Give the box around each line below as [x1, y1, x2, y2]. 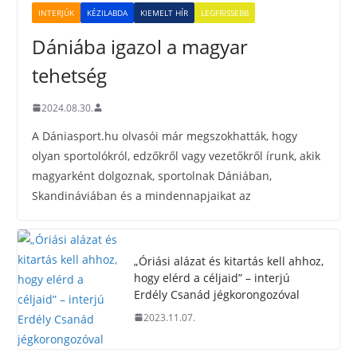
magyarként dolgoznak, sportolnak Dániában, [32, 167, 273, 183]
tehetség [32, 61, 108, 88]
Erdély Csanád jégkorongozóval [134, 286, 300, 302]
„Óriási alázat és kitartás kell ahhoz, [134, 253, 324, 269]
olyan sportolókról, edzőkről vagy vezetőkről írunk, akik [32, 147, 321, 163]
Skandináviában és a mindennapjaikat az [32, 187, 252, 203]
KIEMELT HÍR [140, 6, 189, 18]
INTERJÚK [38, 6, 75, 18]
